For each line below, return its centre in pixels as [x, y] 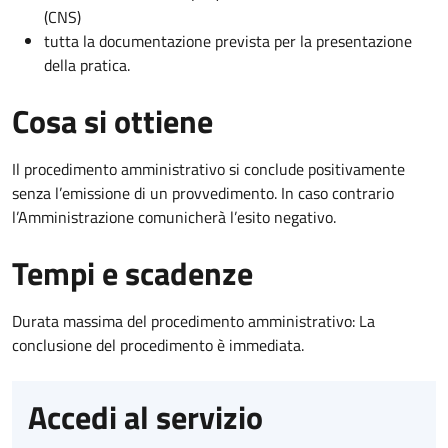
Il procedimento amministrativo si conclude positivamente [208, 168]
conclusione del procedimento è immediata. [158, 344]
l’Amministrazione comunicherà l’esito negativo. [174, 216]
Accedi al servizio [145, 416]
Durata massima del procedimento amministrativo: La [193, 320]
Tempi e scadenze [132, 272]
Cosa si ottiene [112, 120]
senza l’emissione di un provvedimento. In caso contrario [203, 192]
